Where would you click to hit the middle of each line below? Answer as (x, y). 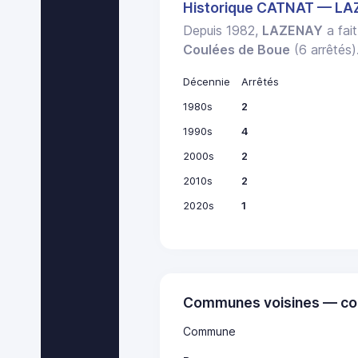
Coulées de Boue (237, 50)
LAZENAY (293, 31)
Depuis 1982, (223, 31)
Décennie (207, 82)
